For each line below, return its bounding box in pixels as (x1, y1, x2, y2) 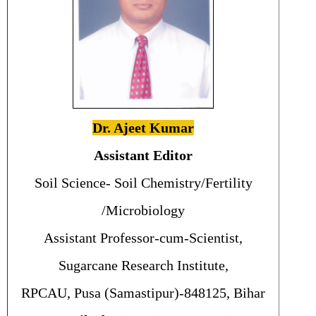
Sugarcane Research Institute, (58, 257, 229, 274)
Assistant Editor (94, 147, 193, 164)
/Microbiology (102, 202, 185, 219)
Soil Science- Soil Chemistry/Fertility (34, 175, 253, 191)
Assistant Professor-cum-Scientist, (44, 230, 243, 246)
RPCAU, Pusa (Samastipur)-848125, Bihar (21, 285, 265, 301)
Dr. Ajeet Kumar (92, 120, 194, 136)
